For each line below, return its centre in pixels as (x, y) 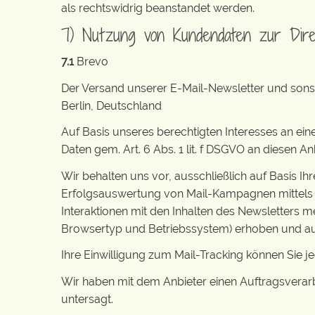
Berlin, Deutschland (111, 105)
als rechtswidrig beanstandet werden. (158, 8)
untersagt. (87, 299)
